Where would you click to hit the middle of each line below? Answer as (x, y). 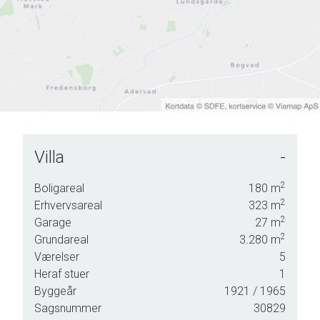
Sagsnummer (68, 308)
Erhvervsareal (68, 205)
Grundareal (61, 240)
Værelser (57, 257)
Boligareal (59, 188)
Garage (53, 222)
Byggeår (55, 291)
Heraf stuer (62, 274)
